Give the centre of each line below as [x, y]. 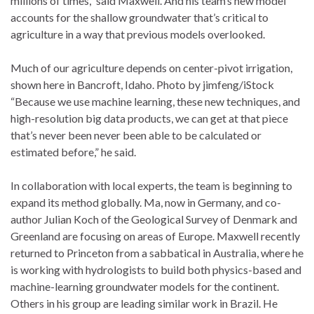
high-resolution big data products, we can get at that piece [149, 118]
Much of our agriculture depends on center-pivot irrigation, [151, 67]
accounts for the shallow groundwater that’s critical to [139, 17]
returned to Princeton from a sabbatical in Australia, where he [157, 252]
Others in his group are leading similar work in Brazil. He [144, 303]
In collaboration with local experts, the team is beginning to [151, 185]
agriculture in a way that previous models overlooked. [138, 34]
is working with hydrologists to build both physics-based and [156, 269]
